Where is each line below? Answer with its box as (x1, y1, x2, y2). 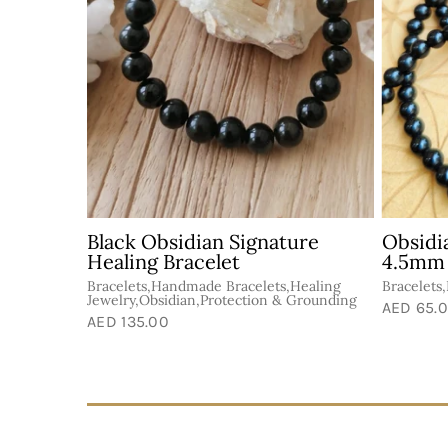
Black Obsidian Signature (87, 228, 319, 254)
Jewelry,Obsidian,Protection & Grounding (87, 290, 357, 309)
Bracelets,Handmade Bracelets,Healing (87, 276, 341, 295)
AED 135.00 (87, 311, 169, 331)
